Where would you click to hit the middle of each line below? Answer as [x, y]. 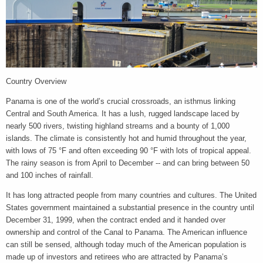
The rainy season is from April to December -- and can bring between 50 [128, 163]
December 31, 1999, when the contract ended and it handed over [116, 220]
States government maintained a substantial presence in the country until [130, 208]
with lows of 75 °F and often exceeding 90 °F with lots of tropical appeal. [129, 151]
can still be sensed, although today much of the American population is [126, 245]
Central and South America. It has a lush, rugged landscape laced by [123, 114]
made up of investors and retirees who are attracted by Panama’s [117, 257]
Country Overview [36, 82]
